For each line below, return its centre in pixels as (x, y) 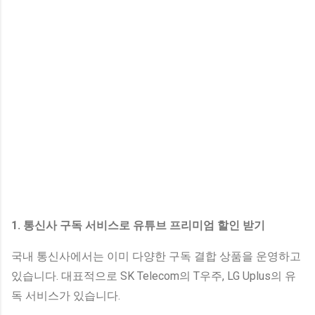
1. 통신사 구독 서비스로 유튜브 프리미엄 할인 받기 (138, 225)
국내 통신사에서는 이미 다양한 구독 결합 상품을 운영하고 (156, 256)
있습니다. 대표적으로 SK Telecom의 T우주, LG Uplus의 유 (154, 276)
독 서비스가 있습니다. (66, 295)
